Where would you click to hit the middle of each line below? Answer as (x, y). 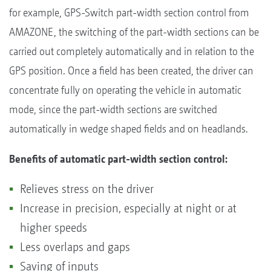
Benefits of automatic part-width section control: (119, 158)
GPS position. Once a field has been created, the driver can (131, 70)
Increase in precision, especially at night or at (128, 208)
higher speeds (55, 227)
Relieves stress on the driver (88, 189)
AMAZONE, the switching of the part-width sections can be (134, 31)
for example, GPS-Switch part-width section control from (129, 12)
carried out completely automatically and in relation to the (132, 51)
